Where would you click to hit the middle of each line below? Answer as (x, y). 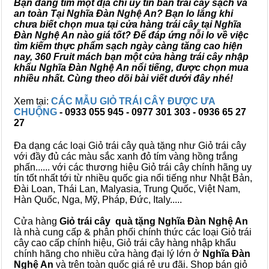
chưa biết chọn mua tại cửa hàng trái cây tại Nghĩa (128, 24)
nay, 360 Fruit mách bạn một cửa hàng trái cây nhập (131, 57)
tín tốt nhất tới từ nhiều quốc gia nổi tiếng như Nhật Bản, (133, 178)
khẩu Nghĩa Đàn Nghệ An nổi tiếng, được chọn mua (131, 68)
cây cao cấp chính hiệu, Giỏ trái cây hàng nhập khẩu (125, 243)
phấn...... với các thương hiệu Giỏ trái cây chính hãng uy (133, 167)
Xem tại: (32, 101)
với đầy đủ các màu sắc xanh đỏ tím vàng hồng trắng (126, 156)
